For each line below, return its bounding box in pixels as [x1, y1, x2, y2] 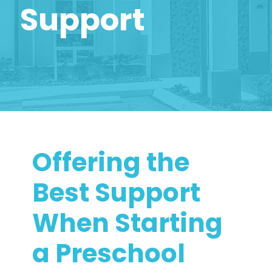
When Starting [32, 205, 223, 241]
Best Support [32, 175, 200, 211]
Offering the [32, 144, 189, 180]
